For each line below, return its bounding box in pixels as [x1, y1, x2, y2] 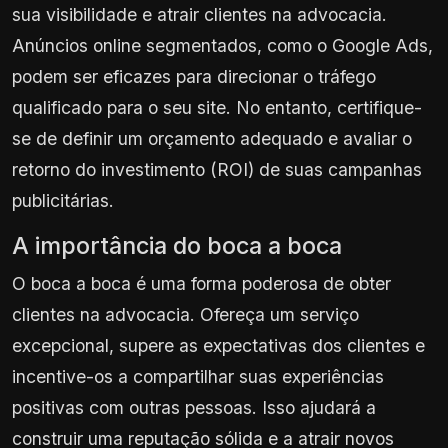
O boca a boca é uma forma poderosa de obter [12, 272, 391, 294]
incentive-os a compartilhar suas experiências [12, 365, 384, 387]
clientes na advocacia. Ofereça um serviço [12, 303, 359, 325]
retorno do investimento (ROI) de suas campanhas [12, 158, 422, 180]
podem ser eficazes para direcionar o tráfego [12, 65, 376, 87]
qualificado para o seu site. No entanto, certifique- [12, 96, 422, 118]
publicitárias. [12, 189, 114, 211]
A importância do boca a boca [12, 230, 342, 260]
